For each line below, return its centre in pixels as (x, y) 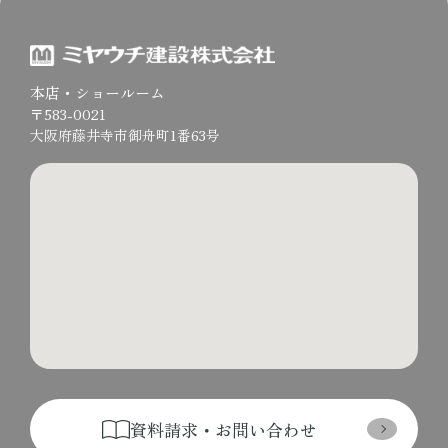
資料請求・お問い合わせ (223, 429)
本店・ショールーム (97, 93)
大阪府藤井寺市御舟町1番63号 (125, 135)
